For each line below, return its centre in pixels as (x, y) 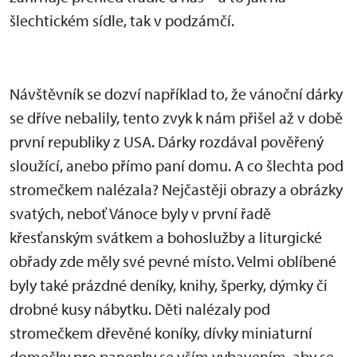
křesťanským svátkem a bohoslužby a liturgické (166, 237)
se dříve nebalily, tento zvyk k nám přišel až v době (176, 118)
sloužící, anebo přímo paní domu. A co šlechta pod (177, 165)
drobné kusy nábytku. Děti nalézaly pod (140, 309)
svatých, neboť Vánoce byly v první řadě (140, 213)
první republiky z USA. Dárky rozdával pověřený (167, 141)
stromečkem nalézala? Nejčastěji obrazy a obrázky (178, 189)
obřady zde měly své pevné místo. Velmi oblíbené (173, 261)
